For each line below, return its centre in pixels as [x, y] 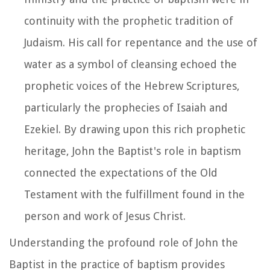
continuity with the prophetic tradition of [129, 20]
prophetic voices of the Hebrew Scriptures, [132, 86]
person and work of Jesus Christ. [105, 216]
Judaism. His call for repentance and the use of [141, 42]
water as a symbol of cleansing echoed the [130, 64]
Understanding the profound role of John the [124, 242]
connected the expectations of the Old [121, 172]
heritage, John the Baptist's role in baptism [133, 151]
